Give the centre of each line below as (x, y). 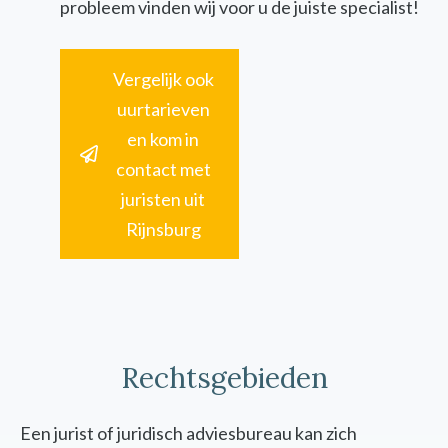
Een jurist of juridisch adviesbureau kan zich (188, 433)
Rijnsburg (163, 229)
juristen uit (163, 199)
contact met (163, 169)
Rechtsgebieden (224, 378)
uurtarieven (163, 109)
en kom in (163, 139)
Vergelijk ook (163, 79)
